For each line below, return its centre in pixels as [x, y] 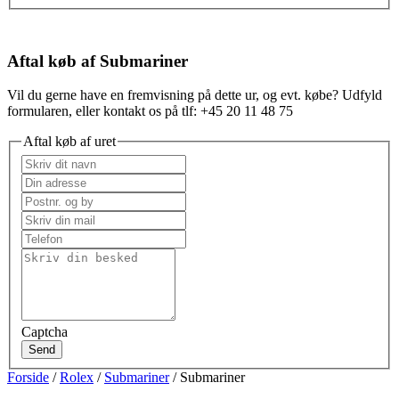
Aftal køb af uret [69, 142]
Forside [28, 377]
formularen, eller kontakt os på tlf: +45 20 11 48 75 [150, 111]
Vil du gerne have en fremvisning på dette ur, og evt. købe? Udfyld [195, 95]
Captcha [45, 331]
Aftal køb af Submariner [98, 61]
